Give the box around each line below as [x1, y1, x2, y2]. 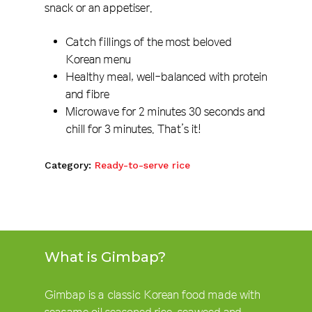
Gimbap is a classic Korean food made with [45, 287, 260, 302]
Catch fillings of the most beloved [65, 35, 232, 49]
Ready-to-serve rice [95, 159, 190, 171]
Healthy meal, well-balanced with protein [65, 70, 267, 84]
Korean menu [65, 52, 131, 66]
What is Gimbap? [45, 248, 166, 265]
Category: [45, 159, 95, 171]
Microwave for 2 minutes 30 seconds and [65, 104, 265, 118]
